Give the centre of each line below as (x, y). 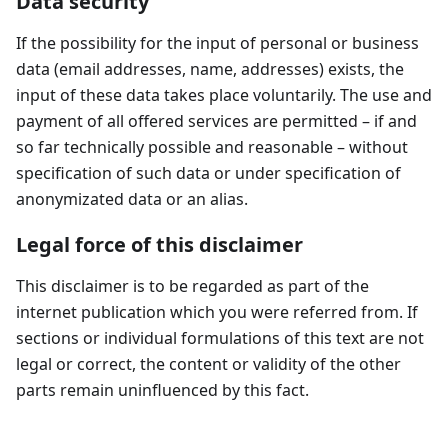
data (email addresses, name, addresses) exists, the (210, 69)
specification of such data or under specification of (208, 173)
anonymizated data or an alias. (132, 199)
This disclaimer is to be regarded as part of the (192, 286)
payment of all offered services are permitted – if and (216, 121)
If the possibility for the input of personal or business (217, 43)
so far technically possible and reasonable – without (212, 147)
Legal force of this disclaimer (159, 244)
